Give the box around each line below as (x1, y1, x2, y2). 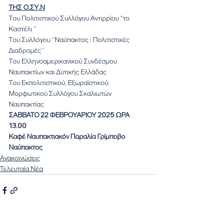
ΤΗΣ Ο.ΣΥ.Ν (9, 2, 45, 12)
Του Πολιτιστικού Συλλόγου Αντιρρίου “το (9, 13, 131, 22)
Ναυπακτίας (9, 99, 44, 109)
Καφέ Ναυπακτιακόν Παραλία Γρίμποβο (9, 131, 127, 141)
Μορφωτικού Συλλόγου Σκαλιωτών (9, 88, 113, 98)
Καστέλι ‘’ (9, 24, 37, 33)
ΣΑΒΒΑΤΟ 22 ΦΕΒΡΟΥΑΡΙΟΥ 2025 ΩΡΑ (9, 110, 131, 119)
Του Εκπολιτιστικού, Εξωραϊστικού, (9, 78, 111, 87)
